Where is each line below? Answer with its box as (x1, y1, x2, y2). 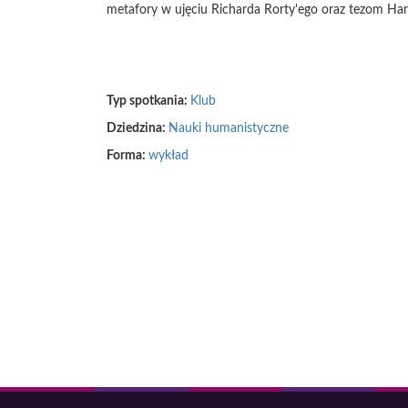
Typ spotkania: (107, 95, 190, 107)
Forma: (107, 149, 148, 162)
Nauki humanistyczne (168, 122, 289, 135)
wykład (148, 149, 189, 162)
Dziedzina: (107, 122, 168, 135)
